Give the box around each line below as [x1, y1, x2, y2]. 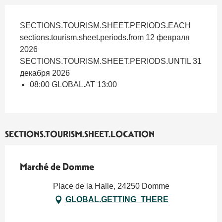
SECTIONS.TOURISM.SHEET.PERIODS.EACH [20, 21, 191, 30]
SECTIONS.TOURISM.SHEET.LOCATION [5, 128, 155, 140]
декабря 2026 [20, 68, 70, 77]
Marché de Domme [20, 160, 94, 172]
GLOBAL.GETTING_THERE [65, 195, 168, 204]
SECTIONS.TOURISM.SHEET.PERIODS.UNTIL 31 [20, 56, 202, 65]
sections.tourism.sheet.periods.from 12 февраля [20, 33, 190, 42]
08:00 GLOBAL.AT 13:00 [30, 80, 117, 89]
